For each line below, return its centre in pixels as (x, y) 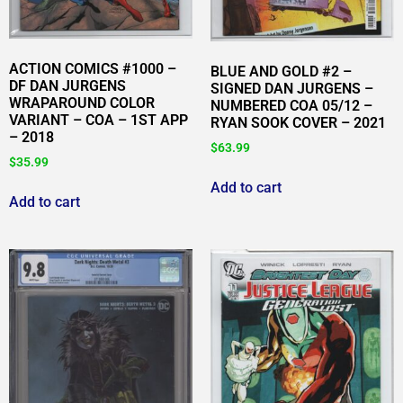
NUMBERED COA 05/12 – (291, 106)
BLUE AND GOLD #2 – (281, 72)
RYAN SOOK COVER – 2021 (298, 123)
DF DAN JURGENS (67, 85)
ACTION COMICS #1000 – (93, 68)
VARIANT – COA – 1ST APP (99, 120)
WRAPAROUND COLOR (82, 103)
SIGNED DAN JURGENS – (292, 89)
